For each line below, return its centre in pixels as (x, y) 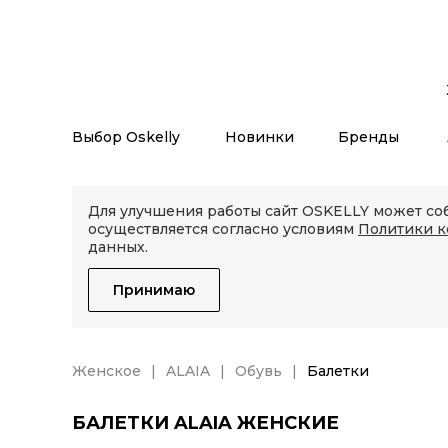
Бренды (369, 137)
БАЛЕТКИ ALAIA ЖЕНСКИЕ (205, 423)
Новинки (260, 137)
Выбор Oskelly (126, 137)
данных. (118, 247)
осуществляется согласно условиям (223, 229)
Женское (106, 371)
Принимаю (154, 290)
